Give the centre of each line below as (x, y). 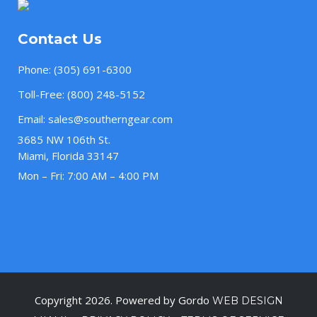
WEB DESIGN (247, 301)
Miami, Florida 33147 (68, 156)
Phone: (36, 70)
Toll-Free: (42, 94)
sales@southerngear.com (110, 119)
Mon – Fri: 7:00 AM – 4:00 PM (88, 176)
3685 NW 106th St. (64, 140)
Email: (33, 119)
